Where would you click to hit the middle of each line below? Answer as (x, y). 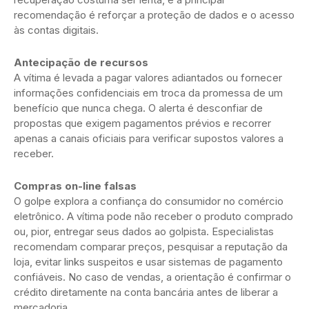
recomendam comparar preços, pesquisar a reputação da (151, 246)
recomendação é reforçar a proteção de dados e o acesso (154, 14)
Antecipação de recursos (81, 62)
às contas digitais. (56, 30)
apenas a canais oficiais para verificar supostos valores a (149, 138)
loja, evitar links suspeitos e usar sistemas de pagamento (148, 261)
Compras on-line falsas (75, 186)
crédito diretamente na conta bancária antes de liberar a (146, 292)
